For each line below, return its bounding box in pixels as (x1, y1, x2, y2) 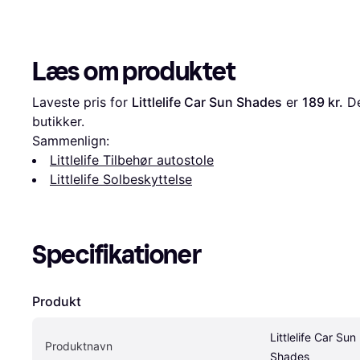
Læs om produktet (32, 56, 236, 88)
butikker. (32, 113, 84, 130)
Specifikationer (32, 239, 202, 271)
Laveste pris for (32, 94, 132, 111)
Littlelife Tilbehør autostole (50, 152, 214, 169)
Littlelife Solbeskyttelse (50, 171, 192, 188)
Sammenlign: (32, 133, 109, 149)
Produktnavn (45, 339, 112, 354)
